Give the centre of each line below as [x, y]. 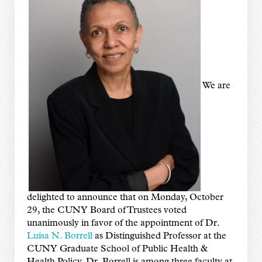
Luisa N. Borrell [59, 236]
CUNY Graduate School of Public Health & [117, 249]
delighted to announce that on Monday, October [125, 197]
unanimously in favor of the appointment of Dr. [123, 223]
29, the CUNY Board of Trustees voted [106, 210]
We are [216, 86]
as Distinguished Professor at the [159, 236]
